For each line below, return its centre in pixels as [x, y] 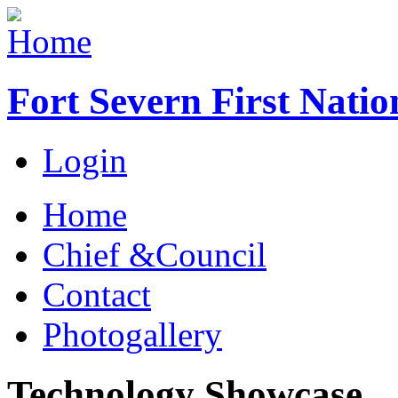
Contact [97, 294]
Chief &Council [155, 254]
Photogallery [132, 334]
